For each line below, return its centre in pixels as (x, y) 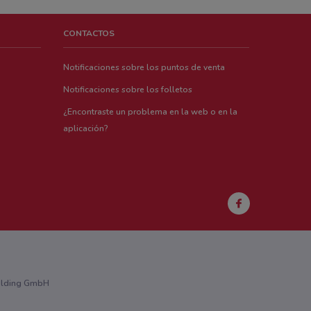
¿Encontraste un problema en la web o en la (151, 111)
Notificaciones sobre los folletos (128, 89)
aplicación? (86, 128)
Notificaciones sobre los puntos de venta (144, 67)
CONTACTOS (89, 33)
